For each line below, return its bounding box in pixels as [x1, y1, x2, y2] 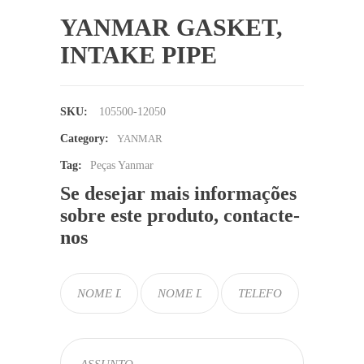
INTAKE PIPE [60, 41, 217, 68]
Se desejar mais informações [60, 183, 297, 204]
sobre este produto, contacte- [60, 205, 300, 226]
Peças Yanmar [90, 159, 154, 171]
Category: [60, 132, 109, 145]
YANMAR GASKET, [60, 14, 283, 41]
